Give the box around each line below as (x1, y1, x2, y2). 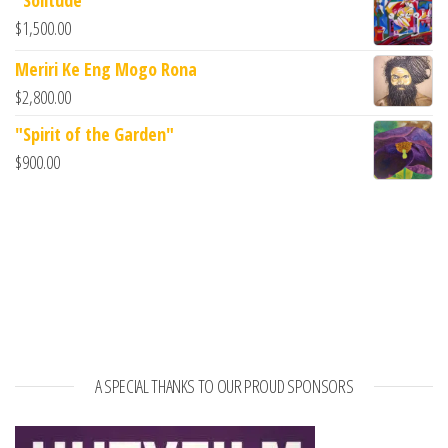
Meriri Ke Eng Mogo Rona (15, 56, 197, 81)
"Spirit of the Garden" (15, 121, 174, 146)
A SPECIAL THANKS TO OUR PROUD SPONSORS (94, 373, 354, 398)
